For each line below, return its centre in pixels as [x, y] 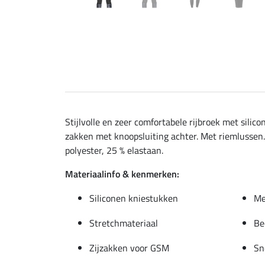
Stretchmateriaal [124, 223]
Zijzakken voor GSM [129, 248]
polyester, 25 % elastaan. [114, 150]
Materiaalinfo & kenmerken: [122, 174]
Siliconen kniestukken [134, 198]
